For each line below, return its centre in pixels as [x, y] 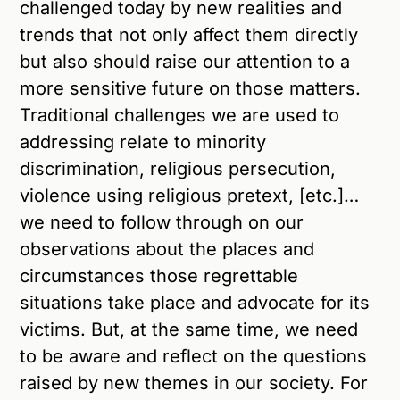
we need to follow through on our [162, 222]
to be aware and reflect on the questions [194, 356]
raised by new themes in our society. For [194, 383]
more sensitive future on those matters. [191, 88]
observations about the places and [167, 249]
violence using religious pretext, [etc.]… [190, 195]
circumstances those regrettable [159, 275]
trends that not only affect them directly [189, 34]
